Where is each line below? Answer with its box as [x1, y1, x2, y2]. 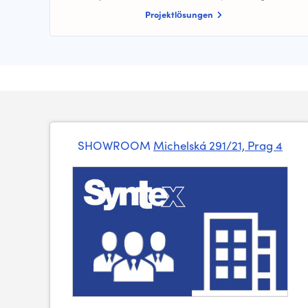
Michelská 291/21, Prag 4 [153, 137, 283, 153]
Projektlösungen [145, 8, 215, 21]
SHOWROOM [77, 137, 153, 153]
